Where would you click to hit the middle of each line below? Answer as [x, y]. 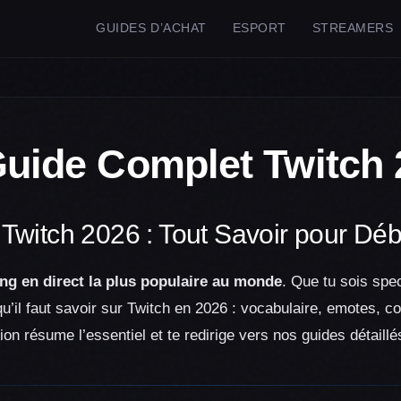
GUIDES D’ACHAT [151, 28]
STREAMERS [353, 28]
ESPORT [259, 28]
